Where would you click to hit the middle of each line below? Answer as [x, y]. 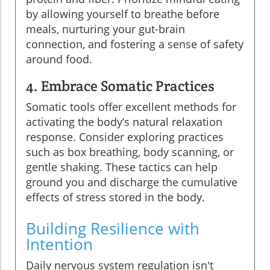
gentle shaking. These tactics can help [122, 167]
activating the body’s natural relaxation [124, 121]
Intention [59, 244]
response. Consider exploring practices [125, 137]
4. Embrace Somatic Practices [120, 86]
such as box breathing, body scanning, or [130, 152]
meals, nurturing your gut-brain [105, 29]
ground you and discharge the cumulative [132, 182]
